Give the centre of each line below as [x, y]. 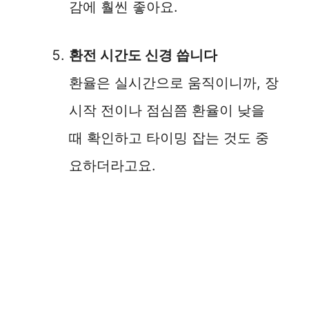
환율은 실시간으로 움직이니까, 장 [174, 82]
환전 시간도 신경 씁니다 [143, 55]
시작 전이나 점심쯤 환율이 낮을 [167, 110]
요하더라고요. [112, 165]
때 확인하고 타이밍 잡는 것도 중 [169, 138]
